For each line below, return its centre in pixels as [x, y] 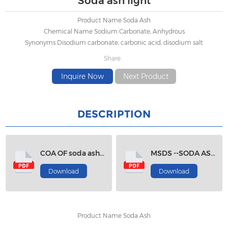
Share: [112, 59]
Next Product [146, 77]
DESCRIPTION [114, 114]
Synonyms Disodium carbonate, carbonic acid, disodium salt [114, 43]
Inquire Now [82, 77]
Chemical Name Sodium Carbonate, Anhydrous [114, 32]
